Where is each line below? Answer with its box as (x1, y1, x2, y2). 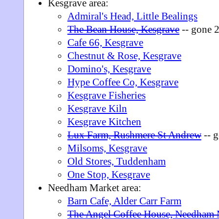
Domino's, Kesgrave (67, 63, 151, 75)
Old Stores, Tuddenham (67, 155, 166, 167)
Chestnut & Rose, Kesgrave (67, 50, 181, 62)
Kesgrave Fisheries (67, 89, 146, 101)
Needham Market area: (47, 182, 141, 194)
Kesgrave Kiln (67, 103, 127, 114)
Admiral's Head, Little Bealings (67, 10, 197, 22)
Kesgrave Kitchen (67, 116, 141, 128)
